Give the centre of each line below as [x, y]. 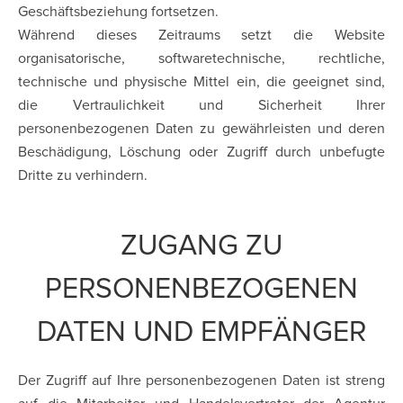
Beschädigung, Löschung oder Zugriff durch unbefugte [201, 152]
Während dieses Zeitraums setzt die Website [201, 35]
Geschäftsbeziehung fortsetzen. [118, 12]
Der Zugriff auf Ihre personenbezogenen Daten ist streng [201, 381]
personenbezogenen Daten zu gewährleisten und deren [201, 129]
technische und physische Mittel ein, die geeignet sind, [201, 82]
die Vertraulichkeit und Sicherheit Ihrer [201, 105]
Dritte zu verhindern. [83, 175]
